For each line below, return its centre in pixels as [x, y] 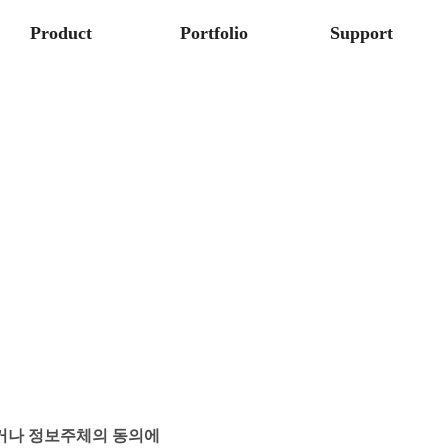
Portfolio [214, 33]
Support [361, 33]
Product [61, 33]
